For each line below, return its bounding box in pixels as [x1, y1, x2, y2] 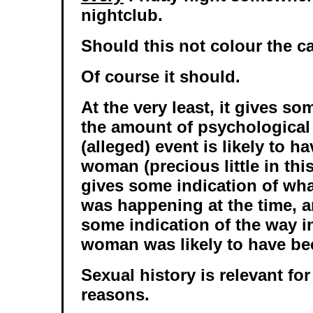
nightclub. [81, 6, 163, 25]
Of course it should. [81, 67, 240, 87]
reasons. [81, 285, 150, 305]
